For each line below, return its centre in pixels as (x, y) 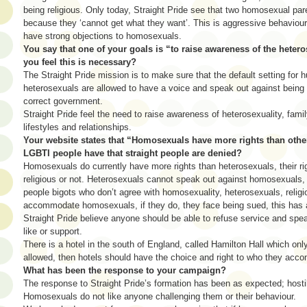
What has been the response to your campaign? (125, 270)
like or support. (53, 231)
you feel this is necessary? (80, 62)
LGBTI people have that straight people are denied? (133, 153)
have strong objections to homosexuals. (102, 36)
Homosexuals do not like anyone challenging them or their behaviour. (160, 296)
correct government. (63, 101)
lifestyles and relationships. (77, 127)
